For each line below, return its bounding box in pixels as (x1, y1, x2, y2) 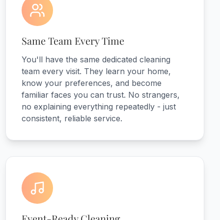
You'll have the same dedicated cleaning (21, 55, 170, 64)
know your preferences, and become (21, 78, 162, 88)
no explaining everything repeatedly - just (21, 102, 176, 111)
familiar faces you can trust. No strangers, (21, 90, 180, 100)
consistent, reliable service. (21, 113, 122, 123)
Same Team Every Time (21, 34, 124, 47)
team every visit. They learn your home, (21, 66, 171, 76)
